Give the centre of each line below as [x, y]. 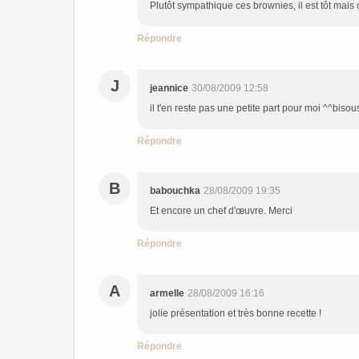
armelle [167, 293]
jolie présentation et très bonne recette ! [236, 313]
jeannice [169, 88]
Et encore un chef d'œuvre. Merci [221, 211]
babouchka [175, 191]
